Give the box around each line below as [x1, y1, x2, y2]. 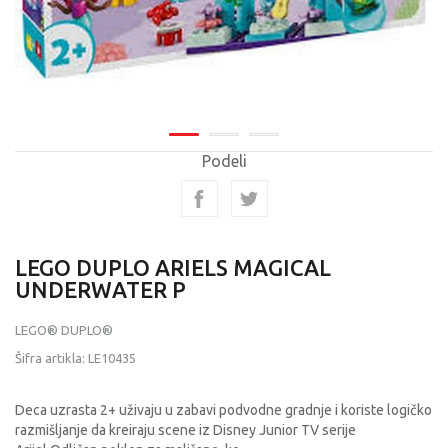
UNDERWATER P [15, 277, 186, 302]
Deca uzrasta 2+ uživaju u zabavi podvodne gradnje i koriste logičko [15, 402, 432, 418]
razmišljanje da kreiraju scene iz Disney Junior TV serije [15, 422, 356, 438]
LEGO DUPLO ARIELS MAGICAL [15, 255, 331, 280]
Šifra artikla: [15, 351, 88, 365]
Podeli [201, 152, 247, 170]
